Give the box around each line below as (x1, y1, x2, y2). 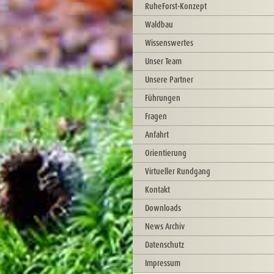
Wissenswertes (145, 37, 193, 48)
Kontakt (145, 184, 170, 195)
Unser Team (145, 56, 182, 67)
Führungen (145, 92, 180, 103)
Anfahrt (145, 129, 169, 140)
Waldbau (145, 19, 173, 30)
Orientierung (145, 147, 187, 158)
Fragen (145, 111, 167, 122)
